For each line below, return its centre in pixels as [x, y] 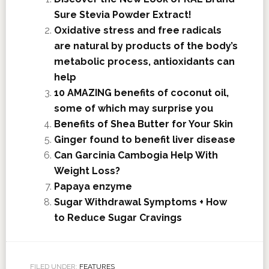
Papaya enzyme [93, 187]
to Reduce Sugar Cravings [118, 218]
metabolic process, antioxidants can [144, 62]
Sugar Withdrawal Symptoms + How [140, 202]
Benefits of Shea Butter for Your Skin [143, 124]
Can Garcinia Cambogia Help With [136, 156]
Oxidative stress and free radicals [138, 31]
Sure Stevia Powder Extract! [122, 15]
